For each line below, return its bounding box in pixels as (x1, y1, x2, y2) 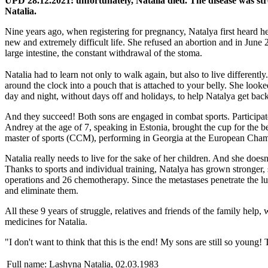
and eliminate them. (5, 185, 81, 196)
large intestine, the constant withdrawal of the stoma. (5, 47, 205, 58)
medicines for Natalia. (5, 216, 90, 227)
